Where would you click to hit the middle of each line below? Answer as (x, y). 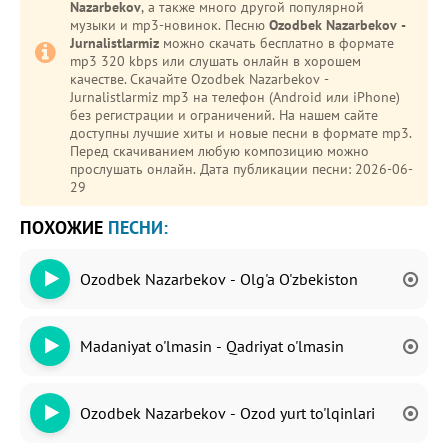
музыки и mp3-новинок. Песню (169, 25)
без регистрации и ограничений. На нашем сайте (224, 115)
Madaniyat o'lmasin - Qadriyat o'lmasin (212, 346)
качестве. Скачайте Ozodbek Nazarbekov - (100, 79)
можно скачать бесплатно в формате (276, 43)
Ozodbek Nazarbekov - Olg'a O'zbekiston (219, 279)
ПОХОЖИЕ (64, 227)
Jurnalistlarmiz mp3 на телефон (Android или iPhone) (235, 97)
